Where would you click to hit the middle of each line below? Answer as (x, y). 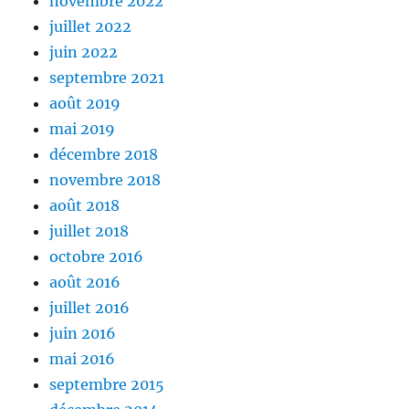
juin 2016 (83, 334)
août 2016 (85, 283)
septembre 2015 (107, 385)
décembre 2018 (104, 155)
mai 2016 (83, 359)
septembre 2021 (107, 78)
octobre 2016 (97, 257)
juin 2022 (84, 52)
